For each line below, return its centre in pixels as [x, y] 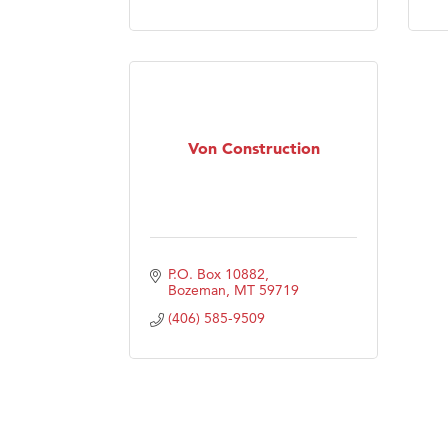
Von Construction [253, 148]
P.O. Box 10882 [216, 273]
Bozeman [196, 289]
